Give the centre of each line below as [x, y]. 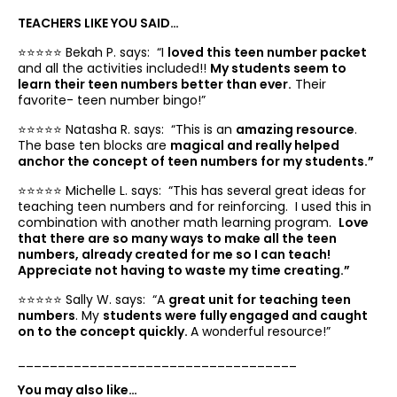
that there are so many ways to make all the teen [177, 239]
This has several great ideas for [269, 191]
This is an [206, 130]
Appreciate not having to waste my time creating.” [184, 271]
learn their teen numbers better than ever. [155, 85]
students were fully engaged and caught [235, 316]
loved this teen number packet [267, 53]
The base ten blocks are [94, 146]
